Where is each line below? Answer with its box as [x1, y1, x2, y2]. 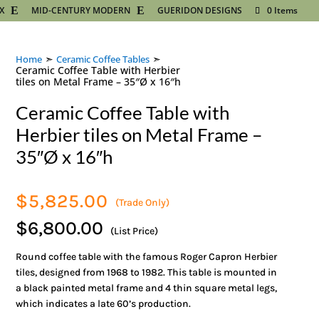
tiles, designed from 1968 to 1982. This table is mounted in [16, 266, 278, 278]
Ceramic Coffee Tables [56, 52, 150, 66]
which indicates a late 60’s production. [16, 297, 192, 310]
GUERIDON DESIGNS [157, 4, 242, 16]
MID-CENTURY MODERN [31, 4, 130, 16]
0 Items [267, 4, 298, 16]
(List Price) [110, 224, 159, 237]
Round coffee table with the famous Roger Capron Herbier [16, 250, 278, 263]
